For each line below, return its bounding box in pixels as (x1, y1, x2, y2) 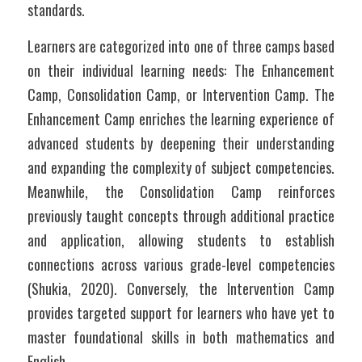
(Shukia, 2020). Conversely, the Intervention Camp (27, 278, 335, 299)
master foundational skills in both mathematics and (27, 326, 335, 347)
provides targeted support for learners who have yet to (27, 302, 335, 323)
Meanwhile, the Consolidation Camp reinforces (27, 181, 335, 202)
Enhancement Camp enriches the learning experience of (27, 108, 335, 129)
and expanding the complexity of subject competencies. (27, 157, 335, 178)
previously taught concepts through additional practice (27, 205, 335, 226)
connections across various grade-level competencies (27, 254, 335, 275)
